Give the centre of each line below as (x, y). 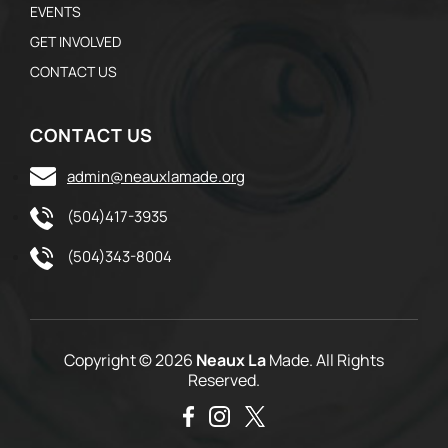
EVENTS (55, 12)
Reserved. (224, 380)
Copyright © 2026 (128, 360)
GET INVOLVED (75, 42)
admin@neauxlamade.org (156, 177)
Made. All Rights (325, 360)
